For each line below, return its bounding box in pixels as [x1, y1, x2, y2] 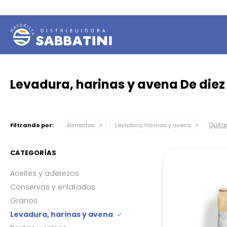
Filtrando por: [10, 121, 54, 129]
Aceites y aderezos [10, 168, 79, 178]
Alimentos [66, 121, 95, 129]
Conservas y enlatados [10, 182, 95, 192]
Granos [10, 196, 37, 206]
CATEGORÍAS [10, 148, 56, 158]
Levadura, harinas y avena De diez [10, 76, 225, 93]
